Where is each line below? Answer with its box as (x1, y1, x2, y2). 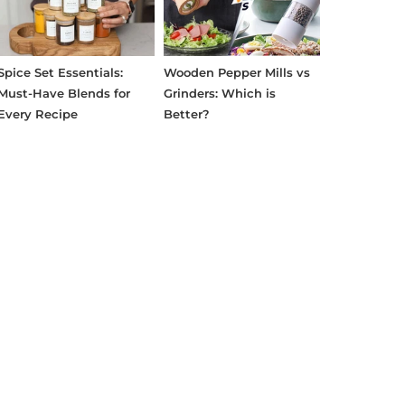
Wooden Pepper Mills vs (163, 64, 310, 80)
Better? (163, 106, 210, 121)
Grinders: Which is (163, 85, 276, 100)
